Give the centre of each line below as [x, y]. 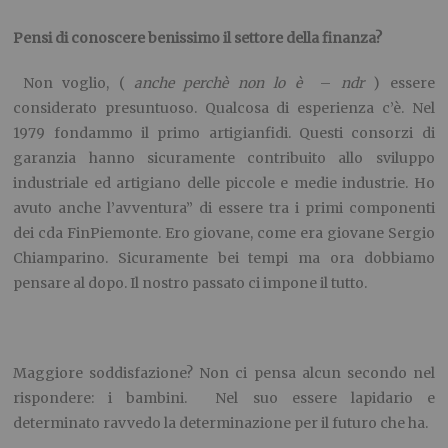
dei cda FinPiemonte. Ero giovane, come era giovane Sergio [224, 233]
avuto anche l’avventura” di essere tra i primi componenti [224, 208]
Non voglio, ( [74, 83]
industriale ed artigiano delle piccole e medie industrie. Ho [224, 183]
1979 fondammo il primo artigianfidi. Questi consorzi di [224, 133]
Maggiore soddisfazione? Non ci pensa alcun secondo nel [224, 373]
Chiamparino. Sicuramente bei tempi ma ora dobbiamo [224, 258]
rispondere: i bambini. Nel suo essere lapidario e [224, 398]
